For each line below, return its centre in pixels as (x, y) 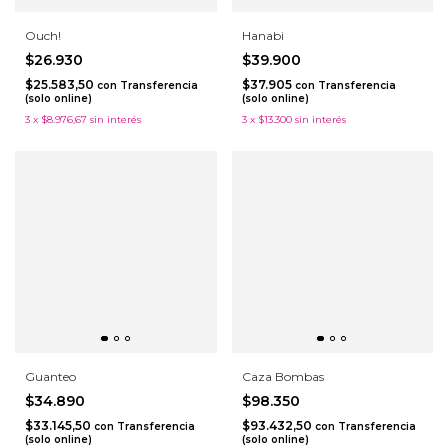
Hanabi (262, 36)
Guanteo (50, 376)
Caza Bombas (282, 376)
